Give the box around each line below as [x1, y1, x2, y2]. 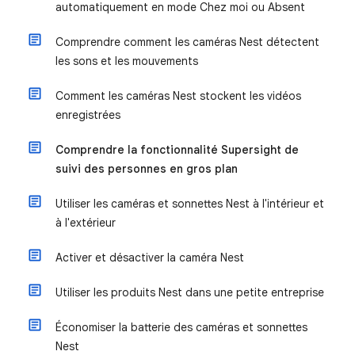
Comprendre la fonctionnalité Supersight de [55, 143, 299, 157]
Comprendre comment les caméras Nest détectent [55, 35, 319, 49]
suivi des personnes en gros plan [55, 162, 238, 176]
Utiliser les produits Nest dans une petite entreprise [55, 285, 324, 300]
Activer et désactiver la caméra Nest [55, 250, 244, 265]
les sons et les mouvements [55, 54, 198, 68]
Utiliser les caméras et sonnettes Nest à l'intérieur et [55, 197, 324, 211]
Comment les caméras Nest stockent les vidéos [55, 89, 301, 103]
